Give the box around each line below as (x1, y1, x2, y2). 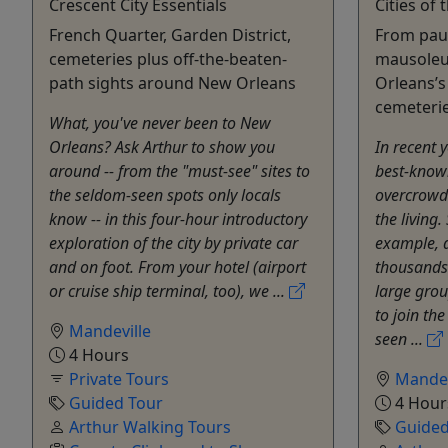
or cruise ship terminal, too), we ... (49, 279, 289, 302)
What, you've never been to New (49, 111, 271, 134)
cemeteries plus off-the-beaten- (49, 47, 287, 70)
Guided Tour (69, 391, 163, 414)
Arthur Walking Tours (69, 415, 231, 438)
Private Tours (69, 367, 169, 390)
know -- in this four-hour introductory (49, 207, 307, 230)
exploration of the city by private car (49, 231, 298, 254)
